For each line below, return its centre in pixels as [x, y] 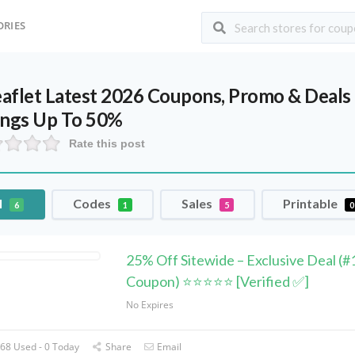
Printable [312, 203]
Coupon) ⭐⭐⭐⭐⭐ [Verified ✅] [217, 281]
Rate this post [107, 143]
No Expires [149, 305]
